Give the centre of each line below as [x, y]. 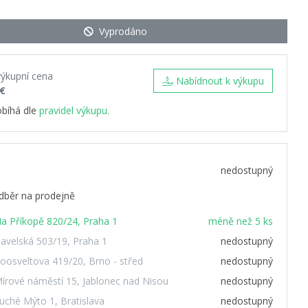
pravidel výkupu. [74, 110]
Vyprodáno [123, 31]
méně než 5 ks [241, 221]
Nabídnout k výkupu [220, 81]
